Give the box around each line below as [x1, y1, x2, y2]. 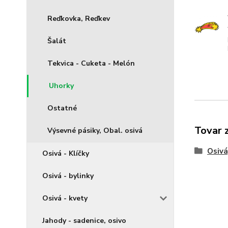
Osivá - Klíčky [42, 149, 89, 159]
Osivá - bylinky [42, 171, 94, 181]
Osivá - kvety [42, 193, 88, 204]
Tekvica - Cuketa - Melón [47, 59, 135, 69]
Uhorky [49, 81, 74, 91]
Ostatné [47, 103, 77, 113]
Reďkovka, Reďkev [47, 14, 110, 24]
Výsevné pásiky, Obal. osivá [47, 126, 142, 136]
